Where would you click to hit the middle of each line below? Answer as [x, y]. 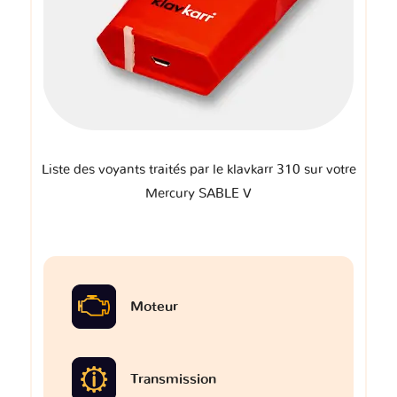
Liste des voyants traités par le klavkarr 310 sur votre [198, 170]
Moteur [154, 307]
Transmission [173, 380]
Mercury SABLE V [198, 194]
